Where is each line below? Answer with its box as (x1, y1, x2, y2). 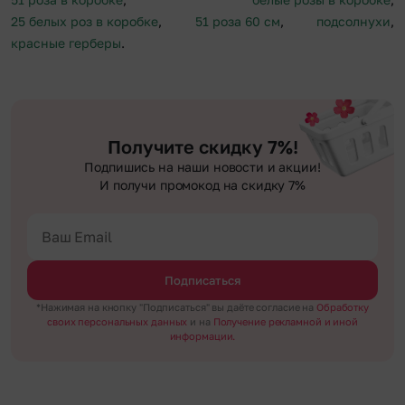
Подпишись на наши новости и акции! (84, 159, 321, 175)
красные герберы (11, 35, 121, 52)
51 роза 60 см (194, 14, 280, 30)
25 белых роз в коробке (11, 14, 158, 30)
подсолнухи (316, 14, 391, 30)
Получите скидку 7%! (107, 136, 298, 158)
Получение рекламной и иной (212, 316, 358, 328)
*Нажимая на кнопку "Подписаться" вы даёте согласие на (35, 301, 317, 314)
